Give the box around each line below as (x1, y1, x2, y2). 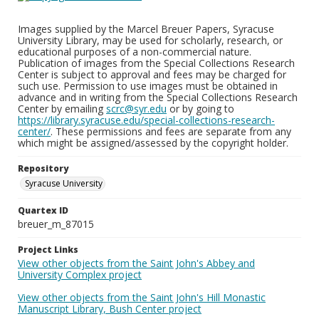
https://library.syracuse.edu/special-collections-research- (18, 113, 275, 127)
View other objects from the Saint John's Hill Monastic (18, 291, 266, 304)
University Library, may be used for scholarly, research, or (18, 33, 283, 47)
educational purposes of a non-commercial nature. (18, 45, 251, 58)
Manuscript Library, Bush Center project (18, 302, 202, 315)
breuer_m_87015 (18, 217, 94, 231)
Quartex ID (18, 204, 68, 216)
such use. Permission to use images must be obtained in (18, 79, 278, 93)
